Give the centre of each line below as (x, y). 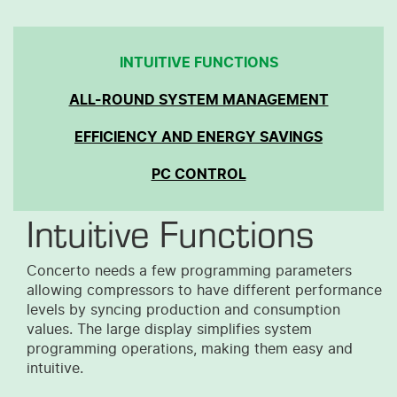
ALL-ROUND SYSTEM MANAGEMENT (198, 100)
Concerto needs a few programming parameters (189, 271)
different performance (305, 290)
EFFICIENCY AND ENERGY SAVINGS (198, 137)
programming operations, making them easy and (190, 349)
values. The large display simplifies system (169, 329)
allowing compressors (102, 290)
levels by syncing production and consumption (183, 310)
